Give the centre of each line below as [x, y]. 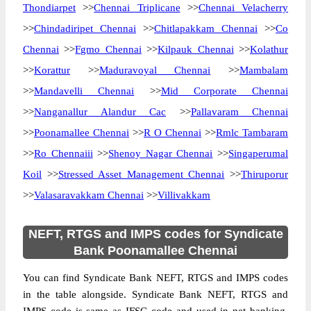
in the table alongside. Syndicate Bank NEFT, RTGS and [155, 294]
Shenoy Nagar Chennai [161, 153]
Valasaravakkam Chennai [89, 195]
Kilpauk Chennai [196, 49]
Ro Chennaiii [64, 153]
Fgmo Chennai [108, 49]
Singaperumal [259, 153]
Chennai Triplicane [137, 8]
